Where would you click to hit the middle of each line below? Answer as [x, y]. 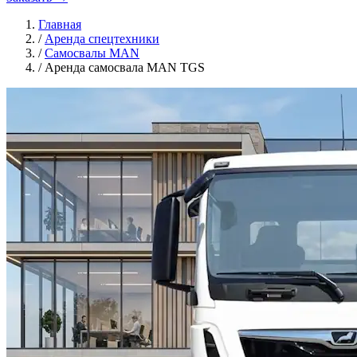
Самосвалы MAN [92, 53]
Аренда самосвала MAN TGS [125, 67]
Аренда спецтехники [102, 39]
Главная [60, 24]
